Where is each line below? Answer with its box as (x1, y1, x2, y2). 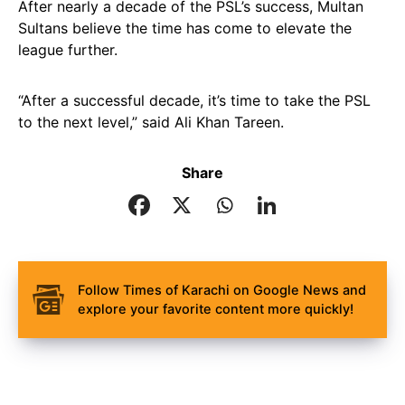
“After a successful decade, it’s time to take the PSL (18, 91, 371, 109)
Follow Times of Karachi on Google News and (78, 281, 366, 298)
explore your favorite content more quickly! (78, 300, 353, 317)
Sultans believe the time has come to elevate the (18, 19, 352, 37)
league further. (18, 41, 118, 59)
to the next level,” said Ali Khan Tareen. (18, 113, 284, 131)
